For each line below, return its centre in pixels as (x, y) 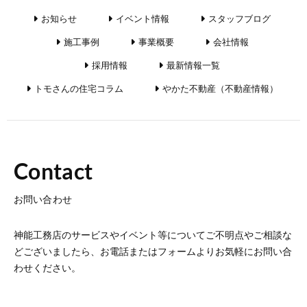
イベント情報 (143, 18)
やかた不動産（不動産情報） (220, 88)
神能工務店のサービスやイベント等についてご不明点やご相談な (153, 234)
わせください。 (47, 267)
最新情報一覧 (193, 64)
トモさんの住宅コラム (78, 88)
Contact (53, 171)
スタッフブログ (240, 18)
